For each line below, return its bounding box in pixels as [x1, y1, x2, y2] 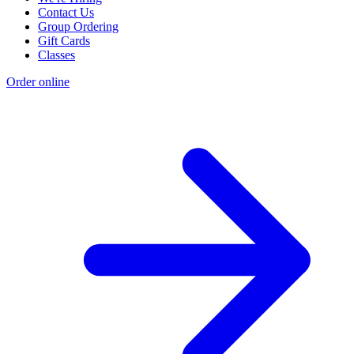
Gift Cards [38, 34, 90, 48]
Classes [38, 48, 75, 62]
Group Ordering [38, 20, 119, 34]
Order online [6, 75, 70, 89]
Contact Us [38, 6, 94, 20]
